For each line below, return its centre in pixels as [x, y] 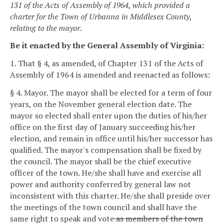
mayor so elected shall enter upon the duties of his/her [109, 115]
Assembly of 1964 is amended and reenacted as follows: [110, 75]
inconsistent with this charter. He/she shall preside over [110, 195]
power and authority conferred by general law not [101, 184]
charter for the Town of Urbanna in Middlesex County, [101, 16]
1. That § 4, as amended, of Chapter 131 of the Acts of [107, 63]
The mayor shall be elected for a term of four [131, 92]
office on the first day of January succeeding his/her [103, 127]
